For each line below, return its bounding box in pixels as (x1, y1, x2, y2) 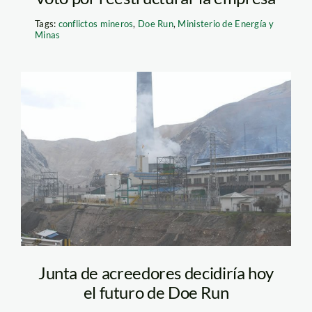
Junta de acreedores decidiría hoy (38, 262, 274, 283)
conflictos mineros (58, 17, 134, 29)
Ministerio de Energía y (178, 17, 274, 29)
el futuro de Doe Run (83, 281, 229, 302)
